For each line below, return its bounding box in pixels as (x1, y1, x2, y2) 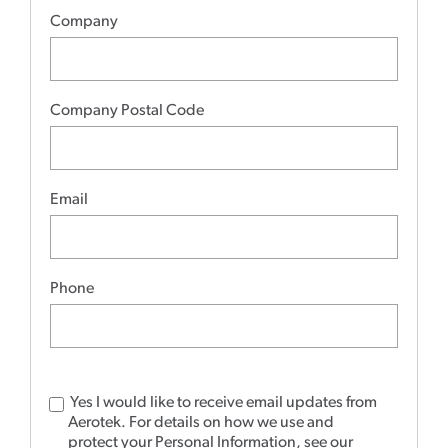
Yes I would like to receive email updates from (70, 394, 378, 411)
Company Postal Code (50, 102, 205, 119)
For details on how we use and (128, 414, 334, 431)
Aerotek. (67, 414, 129, 431)
